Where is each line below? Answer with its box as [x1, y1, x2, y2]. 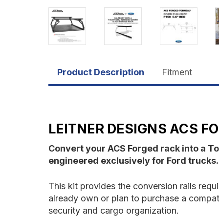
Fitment [162, 66, 192, 77]
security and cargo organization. [48, 205, 179, 216]
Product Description [57, 66, 144, 77]
